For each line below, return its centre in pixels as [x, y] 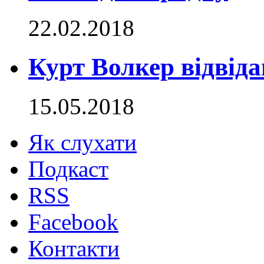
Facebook [73, 222]
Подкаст [68, 169]
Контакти [74, 249]
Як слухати [82, 143]
